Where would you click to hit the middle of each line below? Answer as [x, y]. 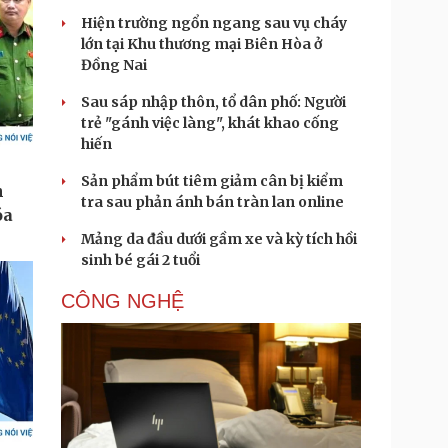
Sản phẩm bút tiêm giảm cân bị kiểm [212, 181]
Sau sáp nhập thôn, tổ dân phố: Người [213, 102]
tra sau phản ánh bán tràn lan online [212, 202]
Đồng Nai [114, 65]
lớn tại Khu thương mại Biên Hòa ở [201, 44]
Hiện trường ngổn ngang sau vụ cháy [214, 23]
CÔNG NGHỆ [122, 301]
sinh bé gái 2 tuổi [140, 260]
